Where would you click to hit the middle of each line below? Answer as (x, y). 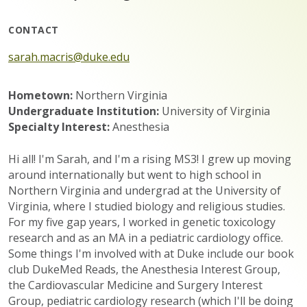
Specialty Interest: (59, 127)
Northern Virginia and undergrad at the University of (145, 191)
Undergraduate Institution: (84, 111)
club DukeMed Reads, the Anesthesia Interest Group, (144, 269)
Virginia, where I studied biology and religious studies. (147, 206)
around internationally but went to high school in (135, 175)
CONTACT (34, 30)
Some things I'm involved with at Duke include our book (151, 254)
